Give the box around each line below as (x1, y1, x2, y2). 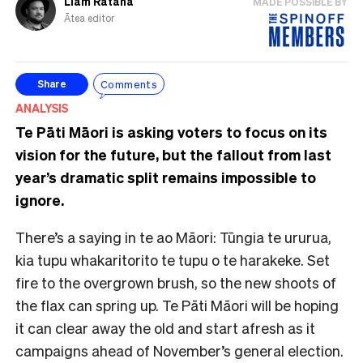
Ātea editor (64, 11, 114, 24)
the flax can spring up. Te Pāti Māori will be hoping (15, 295, 339, 314)
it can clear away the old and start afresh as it (15, 318, 315, 337)
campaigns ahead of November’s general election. (15, 340, 344, 360)
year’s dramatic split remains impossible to (15, 167, 316, 186)
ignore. (15, 190, 64, 209)
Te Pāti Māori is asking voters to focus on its (15, 122, 327, 141)
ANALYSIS (15, 100, 68, 115)
